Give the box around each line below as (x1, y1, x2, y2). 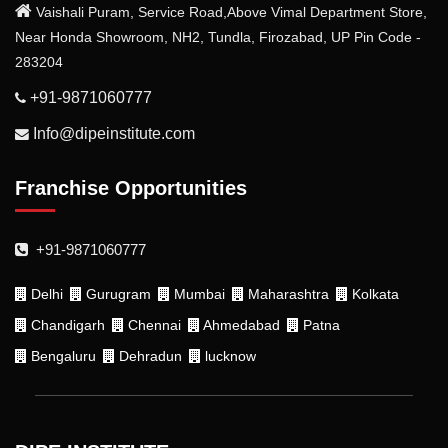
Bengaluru (27, 347, 96, 364)
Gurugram (82, 285, 151, 302)
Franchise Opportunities (15, 176, 247, 199)
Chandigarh (27, 316, 105, 333)
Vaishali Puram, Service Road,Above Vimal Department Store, (32, 4, 427, 20)
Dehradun (115, 347, 182, 364)
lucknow (201, 347, 256, 364)
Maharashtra (244, 285, 329, 302)
